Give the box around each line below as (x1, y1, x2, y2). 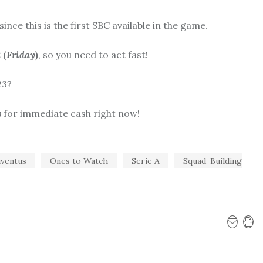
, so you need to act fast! (38, 48, 148, 60)
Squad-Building (183, 155, 242, 166)
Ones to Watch (50, 155, 108, 166)
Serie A (131, 155, 160, 166)
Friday (6, 48, 35, 60)
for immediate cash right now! (1, 107, 140, 119)
